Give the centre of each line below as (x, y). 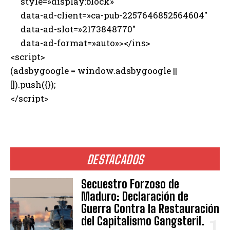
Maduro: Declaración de (135, 197)
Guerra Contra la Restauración (150, 209)
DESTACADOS (115, 160)
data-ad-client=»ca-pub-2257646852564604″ (109, 15)
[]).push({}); (33, 85)
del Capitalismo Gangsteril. (143, 221)
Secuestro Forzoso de (130, 184)
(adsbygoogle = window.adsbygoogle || (94, 71)
